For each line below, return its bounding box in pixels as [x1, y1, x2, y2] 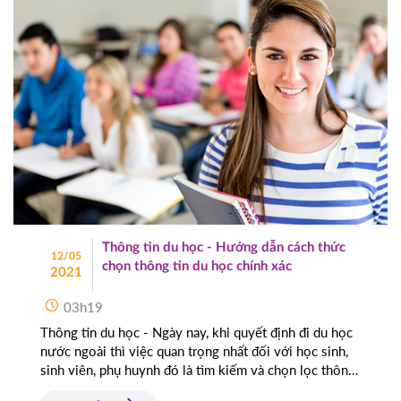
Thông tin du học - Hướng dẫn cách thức [102, 241, 346, 255]
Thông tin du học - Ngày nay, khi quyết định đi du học [40, 324, 353, 341]
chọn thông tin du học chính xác [102, 260, 293, 274]
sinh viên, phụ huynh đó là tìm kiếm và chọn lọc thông [40, 362, 355, 379]
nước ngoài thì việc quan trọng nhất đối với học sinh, [40, 343, 348, 360]
